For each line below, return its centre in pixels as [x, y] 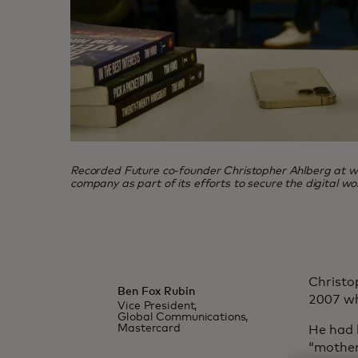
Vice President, [157, 306]
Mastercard [149, 328]
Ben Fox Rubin [156, 291]
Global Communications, [183, 317]
